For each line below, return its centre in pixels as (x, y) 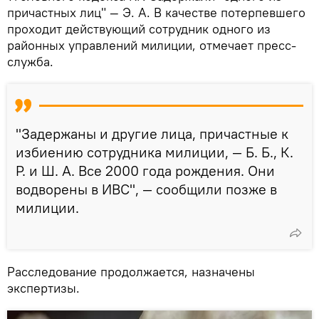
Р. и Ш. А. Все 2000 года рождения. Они (145, 170)
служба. (30, 61)
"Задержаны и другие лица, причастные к (152, 133)
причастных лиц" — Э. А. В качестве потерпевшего (156, 12)
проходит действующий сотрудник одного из (139, 28)
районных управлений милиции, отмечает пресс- (152, 45)
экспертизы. (43, 288)
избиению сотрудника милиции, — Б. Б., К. (155, 152)
